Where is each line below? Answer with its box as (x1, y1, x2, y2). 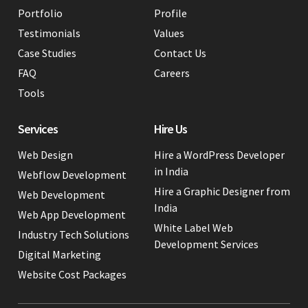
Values (154, 25, 184, 40)
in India (154, 164, 190, 178)
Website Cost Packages (18, 267, 126, 281)
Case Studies (18, 45, 76, 60)
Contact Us (154, 45, 206, 60)
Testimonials (18, 25, 80, 40)
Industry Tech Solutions (18, 227, 129, 241)
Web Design (18, 147, 73, 162)
